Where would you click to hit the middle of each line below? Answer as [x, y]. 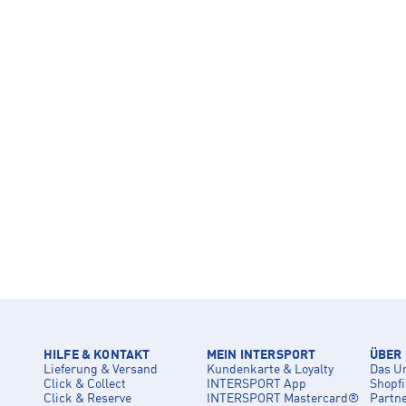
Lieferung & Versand [101, 369]
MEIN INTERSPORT [261, 355]
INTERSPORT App [256, 384]
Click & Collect [85, 384]
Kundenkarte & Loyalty [270, 369]
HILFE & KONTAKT [97, 355]
